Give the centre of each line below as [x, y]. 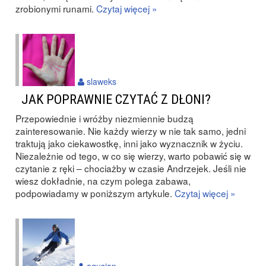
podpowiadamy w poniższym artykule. [95, 193]
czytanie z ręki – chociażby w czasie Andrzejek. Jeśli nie [131, 168]
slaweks [100, 81]
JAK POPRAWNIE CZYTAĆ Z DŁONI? [116, 99]
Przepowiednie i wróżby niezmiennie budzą [104, 118]
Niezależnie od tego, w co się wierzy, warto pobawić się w [133, 156]
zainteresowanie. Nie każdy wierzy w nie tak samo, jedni [131, 131]
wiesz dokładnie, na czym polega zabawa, [103, 180]
